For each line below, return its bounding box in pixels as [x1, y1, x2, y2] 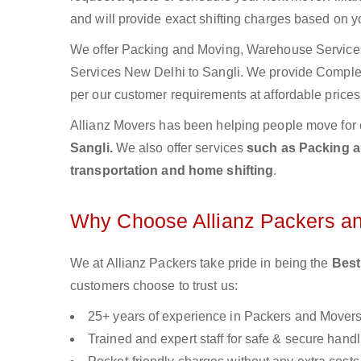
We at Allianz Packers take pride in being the [70, 256, 332, 270]
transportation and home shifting [70, 164, 274, 177]
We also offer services [115, 141, 247, 155]
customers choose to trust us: [70, 279, 238, 293]
